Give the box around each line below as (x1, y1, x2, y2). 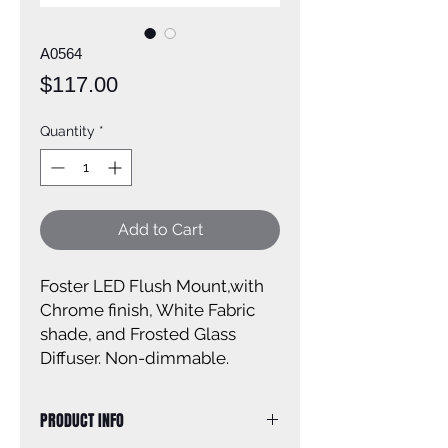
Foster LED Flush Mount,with (40, 276, 264, 296)
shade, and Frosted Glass (40, 324, 236, 344)
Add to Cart (117, 220, 203, 239)
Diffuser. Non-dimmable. (40, 348, 229, 368)
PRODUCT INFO (40, 409, 124, 432)
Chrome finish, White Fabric (40, 300, 255, 320)
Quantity (40, 123, 95, 139)
